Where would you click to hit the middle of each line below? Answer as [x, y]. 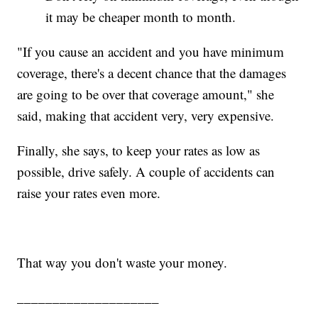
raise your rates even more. [89, 192]
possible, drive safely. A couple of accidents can [146, 171]
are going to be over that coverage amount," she [146, 94]
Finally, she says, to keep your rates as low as [139, 150]
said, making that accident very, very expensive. [146, 115]
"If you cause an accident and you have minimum [151, 51]
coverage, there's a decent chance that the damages [152, 72]
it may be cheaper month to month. [141, 16]
